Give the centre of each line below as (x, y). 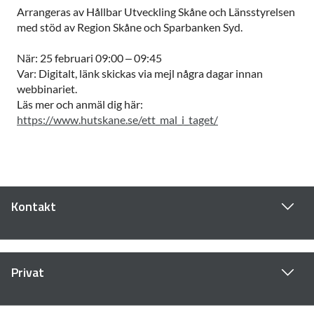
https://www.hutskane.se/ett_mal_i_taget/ (117, 119)
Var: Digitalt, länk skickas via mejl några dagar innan (140, 73)
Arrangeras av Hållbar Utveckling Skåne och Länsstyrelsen (156, 11)
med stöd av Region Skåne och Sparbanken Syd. (130, 27)
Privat (28, 272)
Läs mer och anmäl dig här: (80, 104)
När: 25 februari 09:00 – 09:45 (90, 57)
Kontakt (34, 206)
